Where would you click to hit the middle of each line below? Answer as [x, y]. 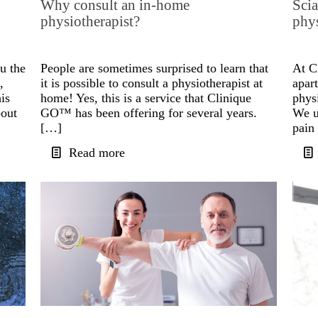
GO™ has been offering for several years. [149, 113]
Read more [97, 153]
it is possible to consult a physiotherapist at [152, 83]
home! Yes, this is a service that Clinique [146, 98]
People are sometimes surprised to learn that [155, 68]
